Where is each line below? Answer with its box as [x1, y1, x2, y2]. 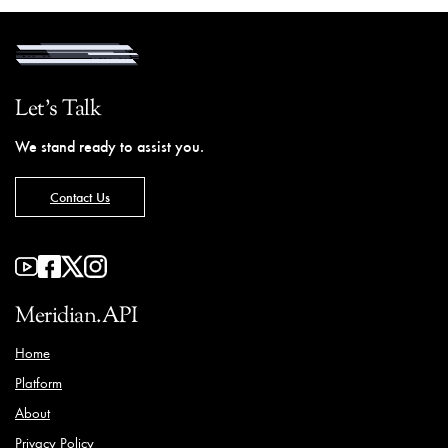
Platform [15, 373, 62, 393]
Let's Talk [15, 94, 101, 127]
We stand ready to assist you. [15, 135, 204, 157]
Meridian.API [15, 301, 137, 334]
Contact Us [50, 187, 110, 207]
